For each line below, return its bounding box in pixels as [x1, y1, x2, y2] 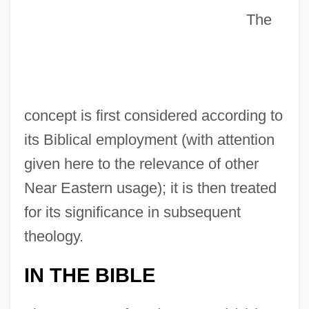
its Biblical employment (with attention [23, 130, 275, 148]
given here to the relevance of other [23, 154, 259, 172]
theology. [23, 227, 83, 245]
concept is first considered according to [23, 106, 283, 124]
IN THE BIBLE [23, 263, 155, 286]
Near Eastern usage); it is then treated [23, 179, 277, 197]
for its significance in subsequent [23, 203, 241, 221]
